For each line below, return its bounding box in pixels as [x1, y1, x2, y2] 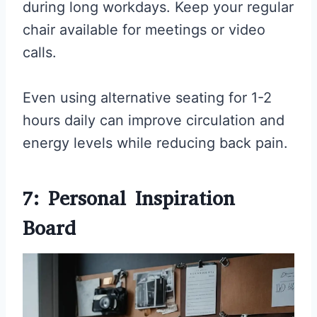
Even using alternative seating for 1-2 [23, 89, 272, 107]
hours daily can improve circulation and [23, 112, 284, 129]
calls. [23, 44, 57, 62]
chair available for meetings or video [23, 21, 265, 39]
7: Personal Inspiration [23, 185, 235, 212]
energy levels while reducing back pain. [23, 134, 288, 152]
